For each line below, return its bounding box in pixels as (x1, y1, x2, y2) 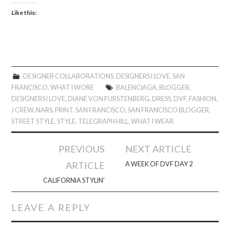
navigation (11, 156, 73, 171)
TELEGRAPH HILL (78, 118, 129, 126)
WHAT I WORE (50, 84, 94, 92)
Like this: (11, 9, 37, 17)
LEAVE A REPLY (11, 202, 91, 214)
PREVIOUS (58, 143, 105, 155)
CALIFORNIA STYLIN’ (43, 177, 105, 185)
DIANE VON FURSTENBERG (68, 95, 150, 103)
